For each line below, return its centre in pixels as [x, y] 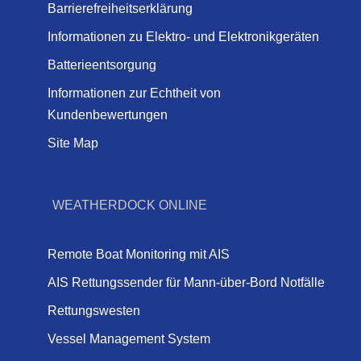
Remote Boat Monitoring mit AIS [138, 254]
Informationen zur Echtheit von [134, 93]
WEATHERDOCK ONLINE [129, 205]
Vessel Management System [129, 338]
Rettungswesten [93, 310]
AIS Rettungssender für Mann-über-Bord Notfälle [186, 282]
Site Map [73, 143]
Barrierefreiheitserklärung [120, 9]
